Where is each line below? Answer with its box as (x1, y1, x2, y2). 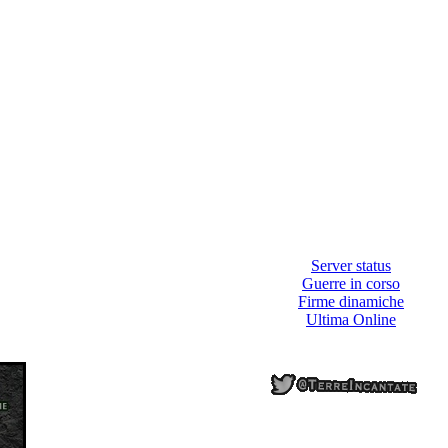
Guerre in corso (302, 275, 400, 292)
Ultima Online (306, 311, 396, 328)
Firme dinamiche (298, 293, 404, 310)
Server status (311, 257, 391, 274)
